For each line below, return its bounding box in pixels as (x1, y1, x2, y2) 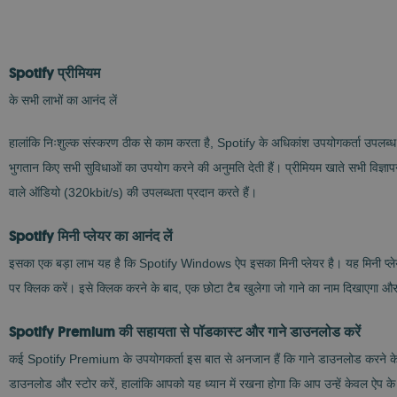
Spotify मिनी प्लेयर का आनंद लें (9, 227, 173, 245)
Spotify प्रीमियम (9, 64, 100, 82)
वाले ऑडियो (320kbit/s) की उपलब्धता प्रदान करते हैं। (9, 185, 257, 199)
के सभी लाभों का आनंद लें (9, 93, 117, 107)
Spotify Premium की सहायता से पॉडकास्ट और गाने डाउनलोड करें (9, 323, 361, 341)
